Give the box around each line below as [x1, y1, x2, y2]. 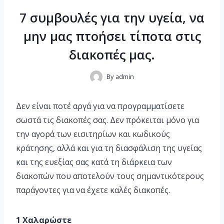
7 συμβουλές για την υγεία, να [19, 9, 204, 26]
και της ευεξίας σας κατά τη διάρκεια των [16, 156, 172, 168]
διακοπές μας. [69, 46, 155, 63]
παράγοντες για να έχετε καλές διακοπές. [16, 184, 170, 196]
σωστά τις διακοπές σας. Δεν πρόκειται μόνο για [16, 114, 199, 126]
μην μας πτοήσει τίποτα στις [23, 27, 201, 45]
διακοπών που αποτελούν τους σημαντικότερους [16, 170, 204, 182]
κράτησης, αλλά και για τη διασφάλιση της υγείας [16, 142, 202, 154]
